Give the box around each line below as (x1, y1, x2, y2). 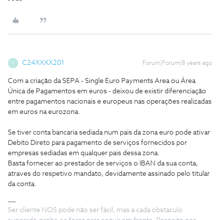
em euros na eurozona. (8, 108, 80, 115)
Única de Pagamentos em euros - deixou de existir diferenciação (8, 87, 206, 95)
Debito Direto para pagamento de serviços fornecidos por (8, 139, 187, 146)
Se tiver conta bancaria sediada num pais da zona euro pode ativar (8, 129, 210, 136)
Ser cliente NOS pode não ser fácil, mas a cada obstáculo (8, 206, 183, 214)
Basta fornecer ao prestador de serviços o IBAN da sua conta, (8, 160, 198, 167)
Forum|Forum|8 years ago (142, 60, 212, 66)
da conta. (8, 180, 36, 188)
